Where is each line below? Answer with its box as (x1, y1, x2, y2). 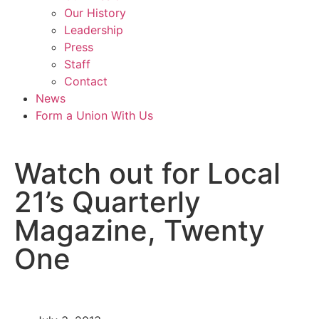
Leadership (64, 23, 123, 37)
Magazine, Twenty (14, 213, 265, 248)
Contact (64, 74, 108, 88)
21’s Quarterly (14, 184, 201, 219)
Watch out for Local (14, 156, 281, 191)
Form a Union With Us (36, 108, 153, 122)
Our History (64, 6, 126, 20)
